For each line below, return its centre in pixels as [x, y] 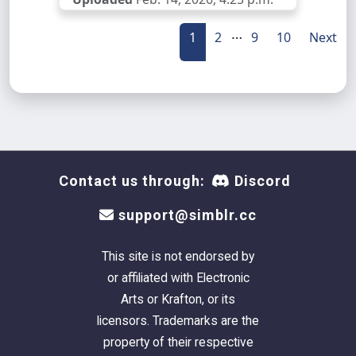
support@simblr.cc [186, 215]
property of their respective [178, 342]
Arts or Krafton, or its [178, 299]
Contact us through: [132, 181]
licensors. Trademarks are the [178, 321]
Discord [261, 181]
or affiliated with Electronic [178, 278]
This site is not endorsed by [178, 256]
